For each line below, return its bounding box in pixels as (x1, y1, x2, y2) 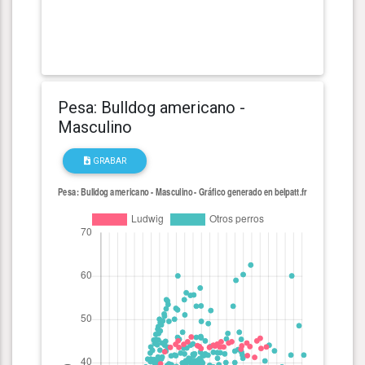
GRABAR (90, 155, 126, 166)
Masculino (58, 117, 132, 137)
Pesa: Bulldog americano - (58, 97, 245, 117)
